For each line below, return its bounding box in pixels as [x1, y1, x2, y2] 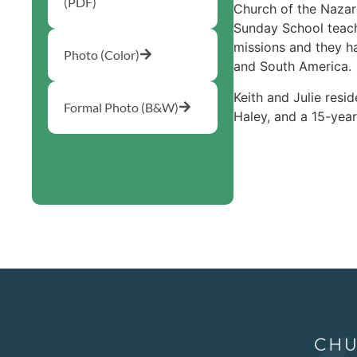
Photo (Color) [64, 46, 139, 62]
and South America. [233, 58, 351, 75]
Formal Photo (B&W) [64, 99, 178, 115]
